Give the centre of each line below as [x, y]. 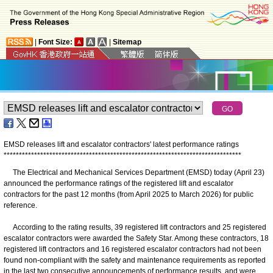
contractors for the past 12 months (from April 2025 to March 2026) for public [129, 194]
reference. [20, 205]
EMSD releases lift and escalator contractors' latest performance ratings [121, 144]
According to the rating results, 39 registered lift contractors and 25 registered [135, 227]
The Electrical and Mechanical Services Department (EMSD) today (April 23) [134, 172]
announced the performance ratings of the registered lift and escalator [119, 183]
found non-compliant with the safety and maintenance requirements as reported [135, 260]
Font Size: [55, 42]
